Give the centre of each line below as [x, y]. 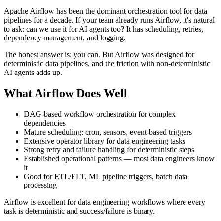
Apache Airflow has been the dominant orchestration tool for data [106, 11]
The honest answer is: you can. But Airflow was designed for [99, 54]
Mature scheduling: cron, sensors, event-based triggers [108, 132]
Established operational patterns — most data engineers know [119, 158]
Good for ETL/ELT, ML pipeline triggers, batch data [106, 176]
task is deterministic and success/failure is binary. [79, 211]
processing [40, 185]
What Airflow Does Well [66, 93]
